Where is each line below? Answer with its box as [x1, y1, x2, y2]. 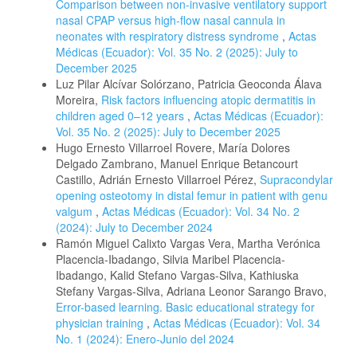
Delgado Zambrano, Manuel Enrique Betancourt [56, 155, 298, 172]
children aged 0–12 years [56, 108, 187, 124]
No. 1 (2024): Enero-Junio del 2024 [56, 331, 234, 347]
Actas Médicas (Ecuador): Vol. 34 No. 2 [102, 203, 300, 220]
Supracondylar [260, 171, 333, 188]
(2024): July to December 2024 [56, 219, 213, 236]
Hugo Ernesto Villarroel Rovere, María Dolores [56, 139, 290, 156]
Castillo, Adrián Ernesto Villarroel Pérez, [56, 171, 260, 188]
